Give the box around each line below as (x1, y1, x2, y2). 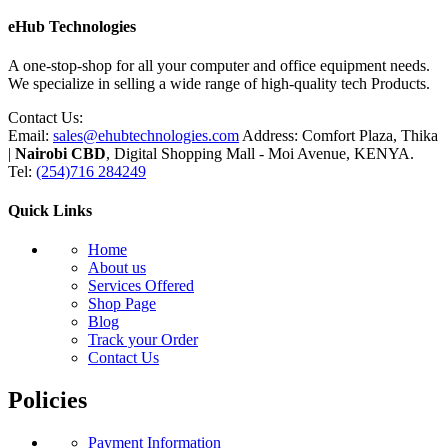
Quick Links (8, 202, 92, 220)
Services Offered (88, 277, 194, 295)
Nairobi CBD (15, 144, 106, 162)
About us (88, 259, 146, 277)
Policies (8, 387, 87, 414)
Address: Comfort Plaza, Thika (239, 126, 438, 144)
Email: (8, 126, 53, 144)
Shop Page (88, 295, 156, 313)
